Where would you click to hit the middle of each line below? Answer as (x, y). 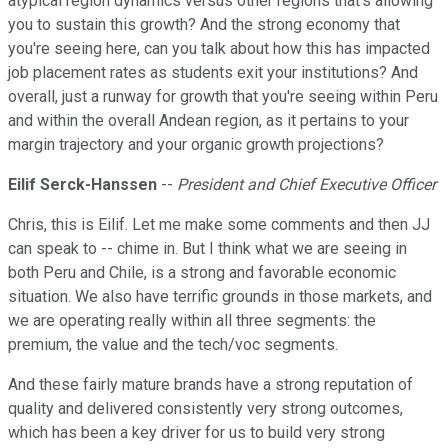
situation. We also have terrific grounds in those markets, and (220, 297)
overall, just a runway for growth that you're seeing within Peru (223, 97)
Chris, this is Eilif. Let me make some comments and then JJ (219, 225)
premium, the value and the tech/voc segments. (173, 345)
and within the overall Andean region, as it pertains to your (208, 121)
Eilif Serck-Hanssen (82, 185)
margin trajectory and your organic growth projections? (196, 145)
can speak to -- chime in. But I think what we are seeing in (207, 249)
